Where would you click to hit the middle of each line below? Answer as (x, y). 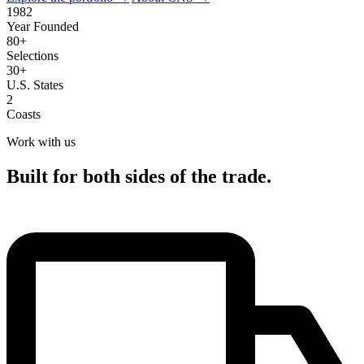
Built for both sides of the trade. (139, 176)
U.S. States (35, 84)
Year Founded (43, 26)
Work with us (41, 141)
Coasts (24, 114)
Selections (32, 55)
